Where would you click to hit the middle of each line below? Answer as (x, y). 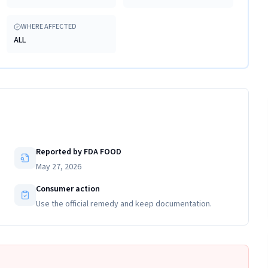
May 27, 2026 (59, 167)
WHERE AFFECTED (48, 27)
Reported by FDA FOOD (79, 152)
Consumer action (68, 189)
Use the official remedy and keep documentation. (124, 204)
